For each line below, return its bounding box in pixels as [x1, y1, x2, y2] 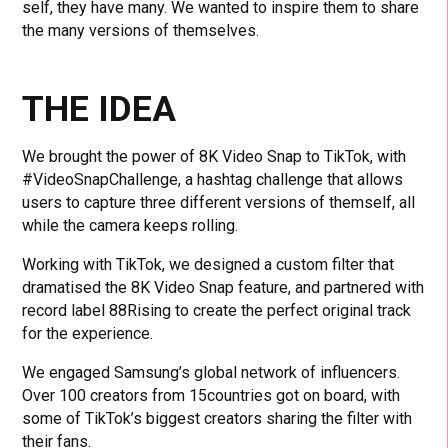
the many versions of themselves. [22, 20, 260, 40]
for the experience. [22, 323, 154, 343]
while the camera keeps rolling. [22, 215, 239, 235]
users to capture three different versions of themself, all [22, 192, 416, 212]
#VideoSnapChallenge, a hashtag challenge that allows [22, 169, 404, 189]
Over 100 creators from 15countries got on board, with [22, 385, 401, 405]
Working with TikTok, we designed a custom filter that [22, 254, 395, 274]
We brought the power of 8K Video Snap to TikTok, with [22, 146, 407, 166]
